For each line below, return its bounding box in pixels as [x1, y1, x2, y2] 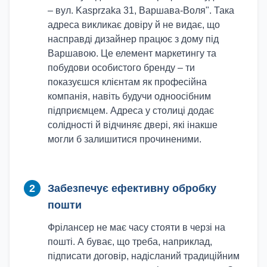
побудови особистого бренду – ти [48, 63, 195, 73]
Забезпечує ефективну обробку [48, 182, 216, 194]
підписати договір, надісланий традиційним [48, 251, 240, 261]
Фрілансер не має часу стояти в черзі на [48, 222, 225, 232]
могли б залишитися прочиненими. [48, 134, 201, 144]
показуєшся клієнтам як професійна [48, 77, 207, 87]
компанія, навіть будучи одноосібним [48, 91, 211, 101]
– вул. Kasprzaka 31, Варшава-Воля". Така [48, 5, 234, 15]
